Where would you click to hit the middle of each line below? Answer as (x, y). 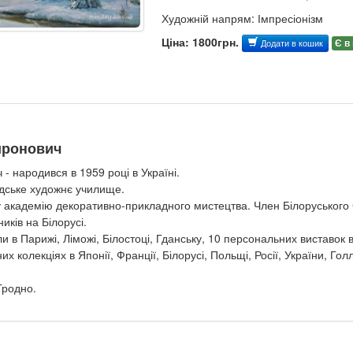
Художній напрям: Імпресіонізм (242, 18)
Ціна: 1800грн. (200, 42)
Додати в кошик (292, 43)
